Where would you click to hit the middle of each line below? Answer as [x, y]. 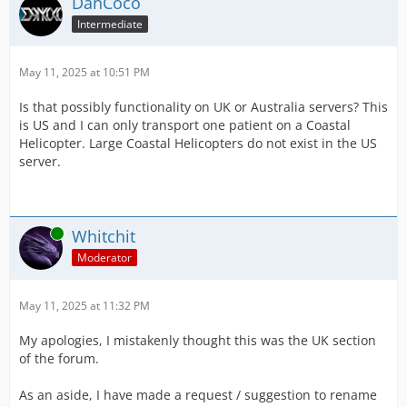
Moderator [104, 257]
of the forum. [59, 358]
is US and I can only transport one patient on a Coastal [185, 124]
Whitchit [104, 236]
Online [35, 233]
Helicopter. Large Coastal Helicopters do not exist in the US [198, 143]
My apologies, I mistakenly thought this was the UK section [198, 340]
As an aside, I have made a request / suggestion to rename [198, 394]
